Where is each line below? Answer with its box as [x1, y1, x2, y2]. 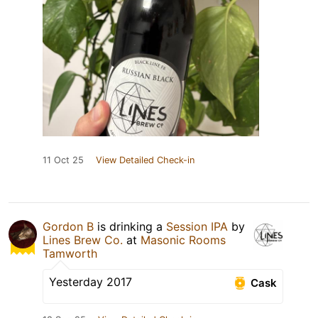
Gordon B [43, 219, 94, 234]
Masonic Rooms [141, 233, 226, 248]
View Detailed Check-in [96, 155, 194, 166]
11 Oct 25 [43, 155, 84, 166]
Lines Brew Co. [43, 233, 123, 248]
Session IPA [166, 219, 228, 234]
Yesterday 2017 [49, 275, 132, 290]
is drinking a [94, 219, 166, 234]
